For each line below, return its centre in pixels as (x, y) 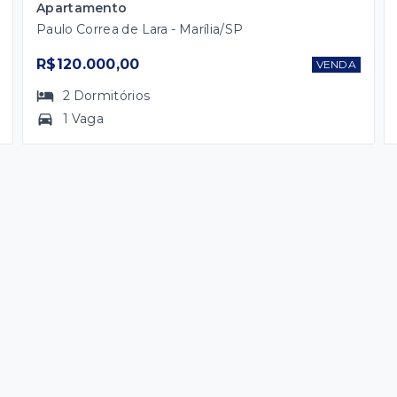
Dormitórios (112, 95)
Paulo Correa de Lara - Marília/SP (140, 29)
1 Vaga (84, 118)
